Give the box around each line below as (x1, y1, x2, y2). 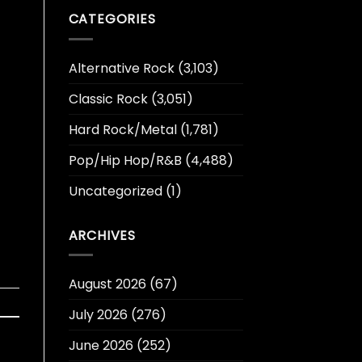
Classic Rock (68, 89, 148, 108)
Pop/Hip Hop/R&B (68, 150, 182, 170)
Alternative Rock (68, 58, 175, 78)
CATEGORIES (68, 10, 156, 29)
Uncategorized (68, 181, 162, 200)
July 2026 (68, 305, 128, 325)
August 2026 (68, 275, 146, 294)
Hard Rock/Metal (68, 120, 177, 139)
